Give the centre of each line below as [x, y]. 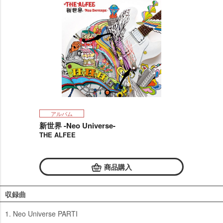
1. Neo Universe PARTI [41, 214]
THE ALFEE [57, 135]
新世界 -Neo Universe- [77, 125]
